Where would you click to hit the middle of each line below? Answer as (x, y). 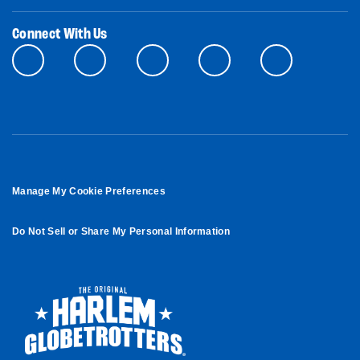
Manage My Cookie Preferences (89, 191)
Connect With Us (60, 34)
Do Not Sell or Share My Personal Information (121, 231)
